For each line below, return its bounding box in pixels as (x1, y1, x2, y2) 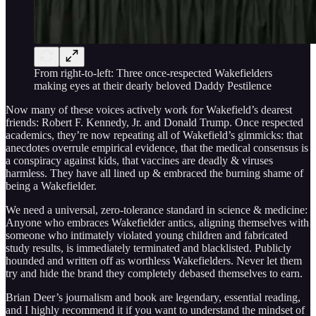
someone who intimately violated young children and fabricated (6, 229, 288, 241)
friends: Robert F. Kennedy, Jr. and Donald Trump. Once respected (6, 116, 303, 128)
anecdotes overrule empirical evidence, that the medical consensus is (6, 141, 308, 154)
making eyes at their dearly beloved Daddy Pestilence (34, 79, 272, 92)
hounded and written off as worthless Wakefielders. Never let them (6, 254, 302, 267)
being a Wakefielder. (6, 179, 97, 192)
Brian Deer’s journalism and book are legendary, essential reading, (6, 291, 300, 303)
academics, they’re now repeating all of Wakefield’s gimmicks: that (6, 128, 303, 141)
